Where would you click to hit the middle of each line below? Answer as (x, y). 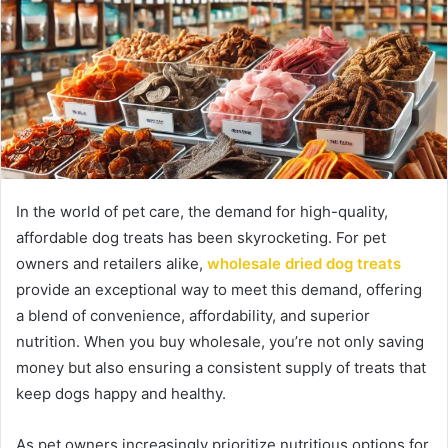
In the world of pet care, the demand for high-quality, (202, 211)
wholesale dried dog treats (304, 263)
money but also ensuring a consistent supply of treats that (221, 367)
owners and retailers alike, (111, 263)
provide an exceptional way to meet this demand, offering (219, 289)
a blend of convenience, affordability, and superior (193, 315)
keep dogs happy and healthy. (121, 393)
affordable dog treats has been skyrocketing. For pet (201, 237)
